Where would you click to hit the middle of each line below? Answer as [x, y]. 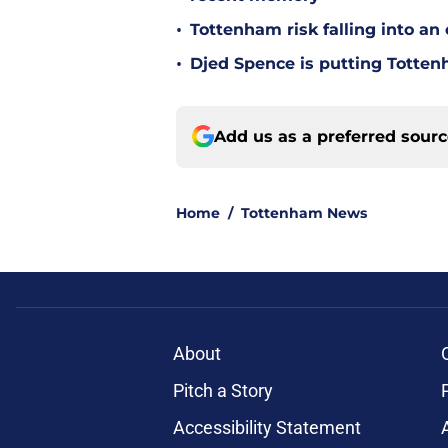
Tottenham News [304, 212]
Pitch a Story [222, 390]
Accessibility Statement [266, 427]
